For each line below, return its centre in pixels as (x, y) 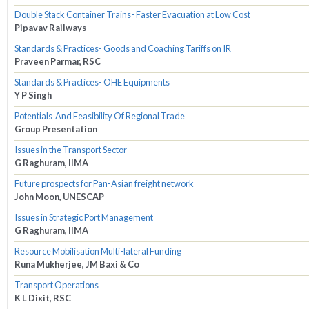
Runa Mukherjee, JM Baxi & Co (77, 265)
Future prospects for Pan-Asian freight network (104, 184)
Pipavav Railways (50, 28)
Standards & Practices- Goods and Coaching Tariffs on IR (123, 49)
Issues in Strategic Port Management (84, 218)
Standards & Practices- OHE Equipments (92, 82)
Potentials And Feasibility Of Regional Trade (100, 116)
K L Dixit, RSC (43, 298)
